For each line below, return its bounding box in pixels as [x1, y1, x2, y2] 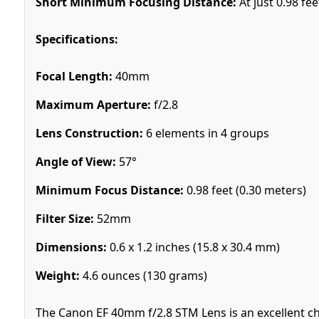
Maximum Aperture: [35, 96, 151, 113]
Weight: [35, 267, 80, 283]
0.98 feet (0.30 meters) [183, 182, 306, 198]
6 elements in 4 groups [142, 125, 269, 141]
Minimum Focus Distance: [35, 182, 184, 198]
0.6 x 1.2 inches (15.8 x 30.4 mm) [106, 239, 280, 255]
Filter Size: [35, 210, 94, 226]
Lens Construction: [35, 125, 143, 141]
